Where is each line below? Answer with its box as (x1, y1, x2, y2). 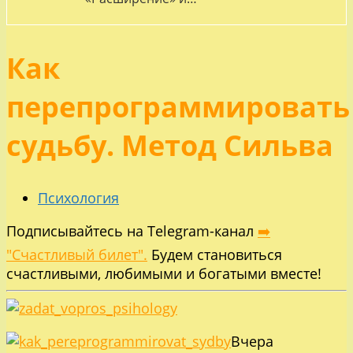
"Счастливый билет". (6, 245, 147, 265)
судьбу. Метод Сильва (6, 126, 333, 165)
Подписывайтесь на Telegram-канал (6, 221, 258, 241)
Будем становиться (147, 245, 282, 265)
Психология (38, 188, 119, 208)
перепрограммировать (6, 87, 350, 127)
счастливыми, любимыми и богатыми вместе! (6, 264, 321, 284)
